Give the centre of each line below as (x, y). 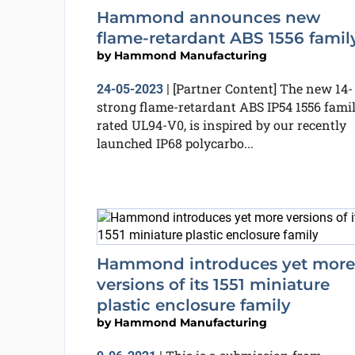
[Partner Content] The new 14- (262, 88)
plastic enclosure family (193, 305)
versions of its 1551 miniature (213, 284)
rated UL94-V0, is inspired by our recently (221, 125)
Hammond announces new (208, 17)
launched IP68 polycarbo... (175, 143)
